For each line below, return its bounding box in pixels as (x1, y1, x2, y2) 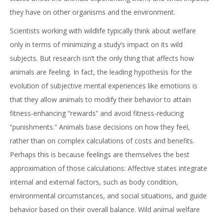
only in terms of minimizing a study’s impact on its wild (10, 40, 183, 49)
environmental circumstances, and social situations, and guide (10, 191, 207, 200)
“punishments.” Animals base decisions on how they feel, (10, 122, 190, 132)
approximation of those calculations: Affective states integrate (10, 164, 207, 173)
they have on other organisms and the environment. (10, 7, 175, 17)
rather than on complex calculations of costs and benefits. (10, 136, 194, 145)
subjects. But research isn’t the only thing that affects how (10, 54, 194, 63)
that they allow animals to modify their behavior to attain (10, 95, 191, 104)
